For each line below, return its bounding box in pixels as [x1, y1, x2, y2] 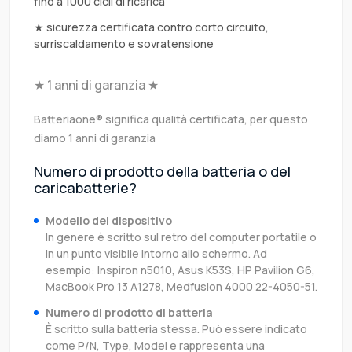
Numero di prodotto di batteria [46, 305, 213, 321]
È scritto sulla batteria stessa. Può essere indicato [46, 321, 307, 337]
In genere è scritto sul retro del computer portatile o [46, 229, 317, 245]
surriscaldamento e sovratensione [34, 36, 214, 52]
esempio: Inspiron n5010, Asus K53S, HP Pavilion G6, [46, 262, 315, 278]
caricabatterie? [34, 178, 137, 198]
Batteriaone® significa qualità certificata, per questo [34, 112, 308, 127]
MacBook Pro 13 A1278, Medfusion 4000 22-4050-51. [46, 279, 317, 295]
